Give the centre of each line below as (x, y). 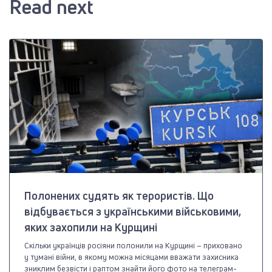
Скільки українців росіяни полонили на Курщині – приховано (133, 246)
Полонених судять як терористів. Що (119, 196)
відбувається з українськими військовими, (133, 212)
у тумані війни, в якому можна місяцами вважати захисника (131, 257)
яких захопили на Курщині (91, 227)
